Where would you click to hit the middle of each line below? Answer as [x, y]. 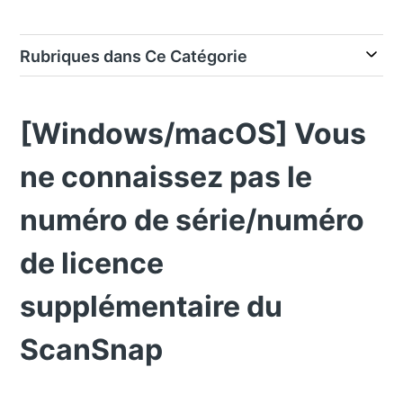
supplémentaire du [152, 306]
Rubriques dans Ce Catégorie [134, 56]
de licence [92, 263]
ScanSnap [92, 349]
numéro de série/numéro [193, 220]
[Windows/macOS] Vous [193, 134]
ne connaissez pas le [166, 177]
